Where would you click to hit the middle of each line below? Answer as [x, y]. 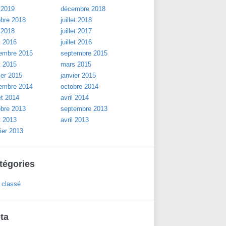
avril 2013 [75, 120]
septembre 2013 [84, 109]
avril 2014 [75, 98]
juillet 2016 [76, 42]
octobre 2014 [79, 87]
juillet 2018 [76, 20]
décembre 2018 [83, 9]
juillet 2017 [76, 31]
